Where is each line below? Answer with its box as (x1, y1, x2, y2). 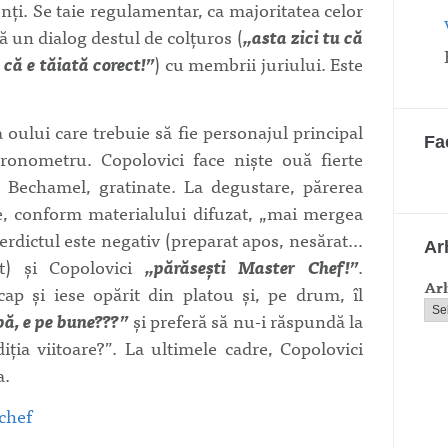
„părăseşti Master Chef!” (144, 252, 359, 281)
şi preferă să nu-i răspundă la (128, 306, 364, 335)
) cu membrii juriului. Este (154, 49, 364, 78)
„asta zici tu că (242, 22, 364, 51)
